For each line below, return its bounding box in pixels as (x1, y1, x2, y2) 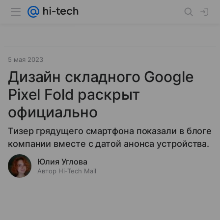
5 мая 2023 (8, 55, 43, 63)
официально (8, 103, 98, 121)
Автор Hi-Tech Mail (37, 167, 96, 175)
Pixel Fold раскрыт (8, 85, 140, 103)
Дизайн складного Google (8, 68, 194, 85)
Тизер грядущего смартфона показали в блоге (8, 126, 212, 136)
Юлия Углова (37, 157, 87, 166)
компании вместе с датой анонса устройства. (8, 138, 210, 149)
